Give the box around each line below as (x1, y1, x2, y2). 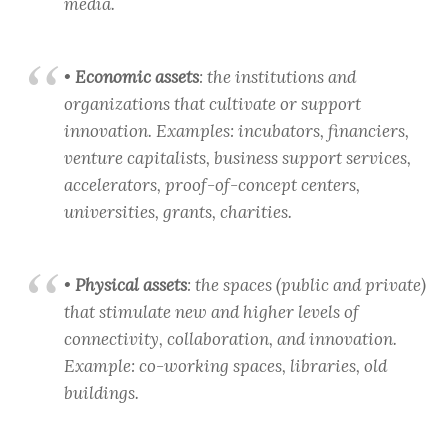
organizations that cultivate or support (64, 93, 361, 116)
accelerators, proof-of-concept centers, (64, 174, 360, 197)
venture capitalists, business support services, (64, 147, 411, 170)
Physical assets (75, 274, 187, 297)
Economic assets (75, 66, 199, 89)
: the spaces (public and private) (187, 274, 426, 297)
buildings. (64, 382, 139, 405)
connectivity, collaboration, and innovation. (64, 328, 397, 351)
